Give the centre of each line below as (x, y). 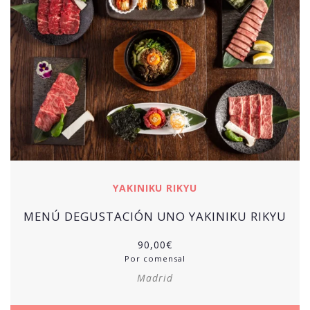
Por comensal (155, 258)
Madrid (155, 277)
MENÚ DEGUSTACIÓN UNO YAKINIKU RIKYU (155, 216)
